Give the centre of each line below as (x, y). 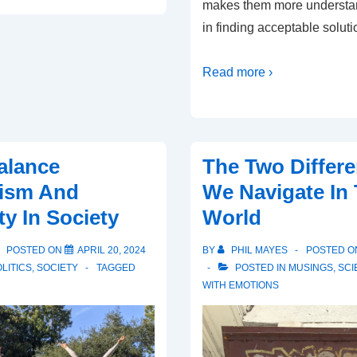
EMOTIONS (253, 286)
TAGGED (116, 268)
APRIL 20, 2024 (111, 251)
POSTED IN (260, 268)
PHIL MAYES (259, 251)
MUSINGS (310, 268)
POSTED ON (35, 251)
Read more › (237, 73)
